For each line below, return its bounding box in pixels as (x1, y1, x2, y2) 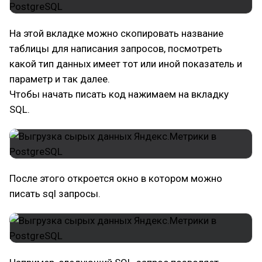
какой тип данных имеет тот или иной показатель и (9, 58, 242, 70)
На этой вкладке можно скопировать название (9, 27, 223, 39)
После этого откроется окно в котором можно (9, 173, 222, 184)
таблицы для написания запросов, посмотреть (9, 43, 222, 54)
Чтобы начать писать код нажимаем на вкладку (9, 88, 229, 100)
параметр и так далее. (9, 73, 110, 85)
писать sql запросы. (9, 188, 101, 199)
